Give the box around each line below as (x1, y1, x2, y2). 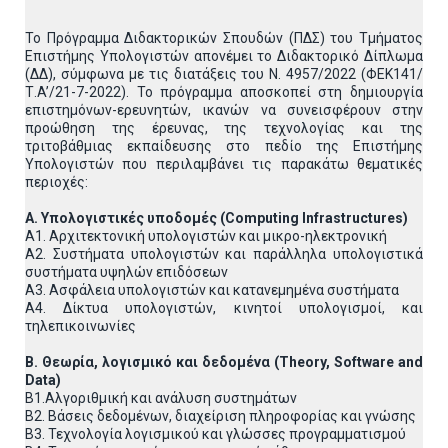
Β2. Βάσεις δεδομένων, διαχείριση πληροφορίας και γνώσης (25, 408, 416, 424)
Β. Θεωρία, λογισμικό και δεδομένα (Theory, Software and (25, 354, 423, 370)
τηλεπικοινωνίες (25, 318, 136, 334)
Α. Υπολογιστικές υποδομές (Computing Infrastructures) (25, 210, 408, 226)
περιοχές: (25, 174, 88, 190)
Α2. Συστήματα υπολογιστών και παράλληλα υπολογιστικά (25, 246, 423, 262)
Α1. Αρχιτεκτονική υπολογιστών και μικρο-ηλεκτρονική (25, 228, 387, 244)
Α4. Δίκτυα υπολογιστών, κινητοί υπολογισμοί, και (25, 300, 423, 316)
